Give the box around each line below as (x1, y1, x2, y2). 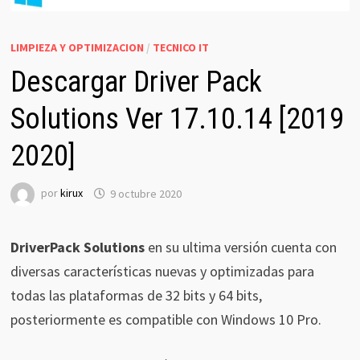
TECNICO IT (152, 40, 209, 55)
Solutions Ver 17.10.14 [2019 (10, 102, 344, 137)
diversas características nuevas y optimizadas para (10, 262, 314, 281)
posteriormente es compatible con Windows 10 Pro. (10, 310, 321, 329)
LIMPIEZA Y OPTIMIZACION (10, 40, 144, 55)
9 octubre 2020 (109, 186, 182, 201)
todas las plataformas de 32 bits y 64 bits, (10, 286, 262, 305)
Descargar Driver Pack (10, 65, 262, 100)
